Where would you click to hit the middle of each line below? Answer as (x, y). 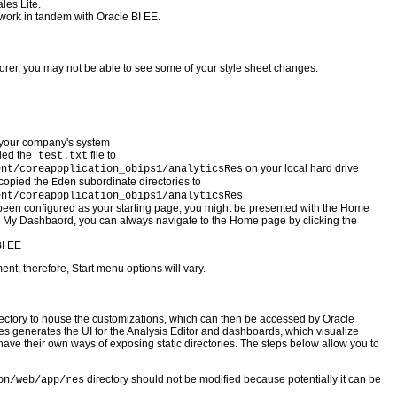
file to (101, 155)
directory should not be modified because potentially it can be (234, 379)
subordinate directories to (138, 181)
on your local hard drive (300, 168)
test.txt (59, 156)
